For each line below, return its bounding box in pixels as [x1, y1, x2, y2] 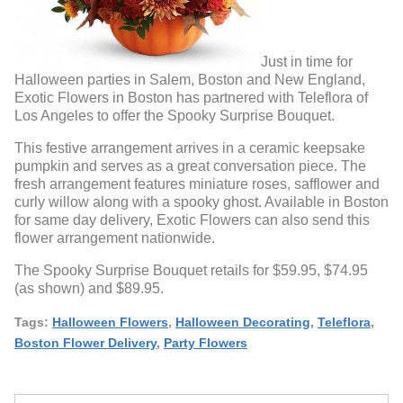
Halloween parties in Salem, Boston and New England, [14, 72, 365, 88]
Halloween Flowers [52, 315, 168, 330]
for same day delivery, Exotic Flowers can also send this [14, 212, 370, 228]
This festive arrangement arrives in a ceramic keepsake [14, 140, 365, 157]
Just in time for [261, 54, 353, 70]
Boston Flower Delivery [14, 336, 157, 351]
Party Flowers [164, 336, 247, 351]
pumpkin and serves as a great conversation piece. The [14, 158, 366, 175]
